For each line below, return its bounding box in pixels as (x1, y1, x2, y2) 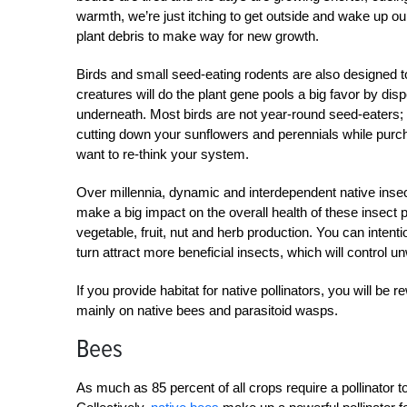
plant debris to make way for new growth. (76, 28, 319, 44)
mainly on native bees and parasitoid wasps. (76, 303, 338, 318)
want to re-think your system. (76, 146, 249, 162)
